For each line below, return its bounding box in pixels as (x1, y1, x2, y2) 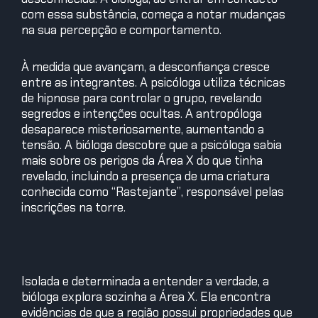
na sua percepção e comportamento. (21, 22, 221, 38)
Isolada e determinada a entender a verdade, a (21, 273, 269, 290)
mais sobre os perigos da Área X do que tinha (21, 153, 263, 169)
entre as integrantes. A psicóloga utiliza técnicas (21, 75, 285, 91)
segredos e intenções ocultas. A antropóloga (21, 106, 262, 122)
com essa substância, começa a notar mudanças (21, 6, 285, 23)
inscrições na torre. (21, 199, 126, 216)
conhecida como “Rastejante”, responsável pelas (21, 184, 284, 200)
